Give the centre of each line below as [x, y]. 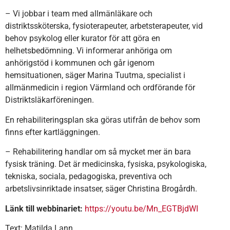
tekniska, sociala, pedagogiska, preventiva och [89, 177]
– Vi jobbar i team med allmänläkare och [79, 14]
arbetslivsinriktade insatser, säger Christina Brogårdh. [101, 189]
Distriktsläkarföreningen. [50, 100]
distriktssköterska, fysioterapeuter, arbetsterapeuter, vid [104, 26]
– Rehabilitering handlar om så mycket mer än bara [98, 152]
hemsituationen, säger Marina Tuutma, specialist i [95, 75]
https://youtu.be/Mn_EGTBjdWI [141, 208]
